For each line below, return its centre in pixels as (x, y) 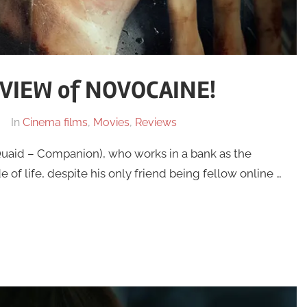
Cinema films (55, 123)
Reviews (156, 123)
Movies (111, 123)
